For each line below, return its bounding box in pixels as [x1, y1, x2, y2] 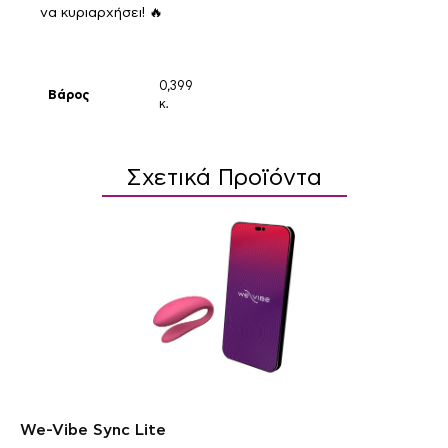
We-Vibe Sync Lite [20, 421, 166, 438]
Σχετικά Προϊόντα [126, 166, 322, 190]
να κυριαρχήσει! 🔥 [40, 5, 163, 20]
